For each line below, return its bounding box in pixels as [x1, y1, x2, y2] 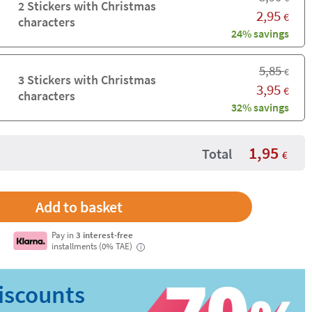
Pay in [52, 229, 77, 240]
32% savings [231, 100, 289, 114]
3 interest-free [76, 229, 134, 240]
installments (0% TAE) [52, 240, 135, 251]
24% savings [231, 26, 289, 40]
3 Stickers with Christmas [17, 72, 156, 88]
